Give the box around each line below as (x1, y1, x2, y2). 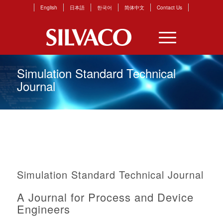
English (40, 4, 58, 11)
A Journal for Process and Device (16, 189, 194, 205)
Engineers (16, 201, 70, 217)
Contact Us (157, 4, 183, 11)
